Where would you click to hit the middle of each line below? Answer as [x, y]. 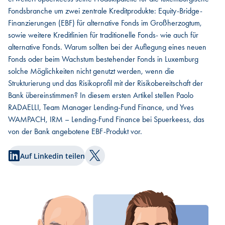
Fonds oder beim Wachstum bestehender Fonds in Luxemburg [103, 59]
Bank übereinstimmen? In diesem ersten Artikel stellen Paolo [101, 95]
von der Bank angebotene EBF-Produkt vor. [75, 131]
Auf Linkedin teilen [52, 156]
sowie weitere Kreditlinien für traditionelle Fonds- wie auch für [103, 35]
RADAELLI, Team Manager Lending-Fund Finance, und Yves [101, 107]
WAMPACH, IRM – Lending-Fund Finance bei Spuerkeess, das [106, 119]
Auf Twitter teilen [126, 161]
